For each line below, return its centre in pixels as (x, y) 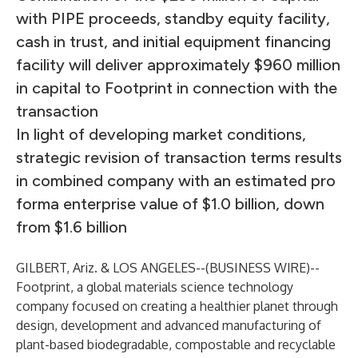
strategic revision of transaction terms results (179, 157)
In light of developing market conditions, (161, 134)
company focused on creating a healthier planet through (177, 306)
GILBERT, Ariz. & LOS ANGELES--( (113, 268)
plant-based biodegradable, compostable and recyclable (176, 344)
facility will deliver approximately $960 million (178, 65)
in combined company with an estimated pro (176, 181)
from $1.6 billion (72, 227)
